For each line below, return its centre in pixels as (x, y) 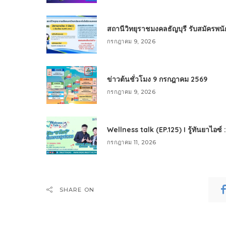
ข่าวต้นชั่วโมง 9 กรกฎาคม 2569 (157, 79)
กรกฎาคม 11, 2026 (132, 142)
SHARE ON (77, 190)
